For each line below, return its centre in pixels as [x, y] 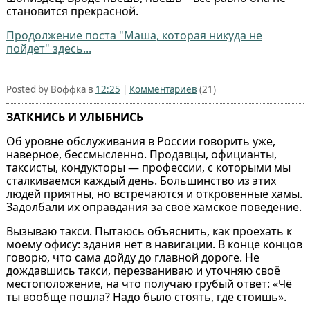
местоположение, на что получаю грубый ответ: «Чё [149, 283]
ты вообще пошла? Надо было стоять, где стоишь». [146, 297]
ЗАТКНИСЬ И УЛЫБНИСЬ [74, 117]
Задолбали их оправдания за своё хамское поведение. [154, 207]
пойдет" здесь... [48, 48]
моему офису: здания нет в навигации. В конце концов [154, 244]
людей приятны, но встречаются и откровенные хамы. [154, 193]
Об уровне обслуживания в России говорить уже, [140, 141]
